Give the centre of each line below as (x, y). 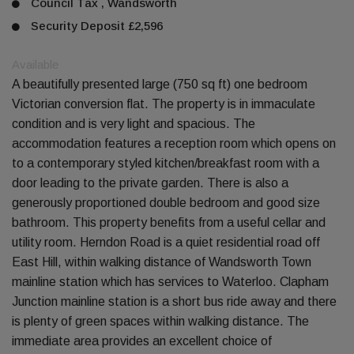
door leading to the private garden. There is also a (150, 183)
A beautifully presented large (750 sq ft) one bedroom (160, 84)
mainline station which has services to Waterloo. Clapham (170, 282)
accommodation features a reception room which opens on (174, 143)
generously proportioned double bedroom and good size (166, 203)
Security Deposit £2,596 (95, 26)
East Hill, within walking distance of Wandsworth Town (162, 262)
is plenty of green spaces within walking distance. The (160, 321)
